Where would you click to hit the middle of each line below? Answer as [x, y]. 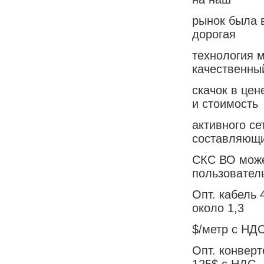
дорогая [214, 34]
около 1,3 [218, 208]
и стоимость [225, 103]
